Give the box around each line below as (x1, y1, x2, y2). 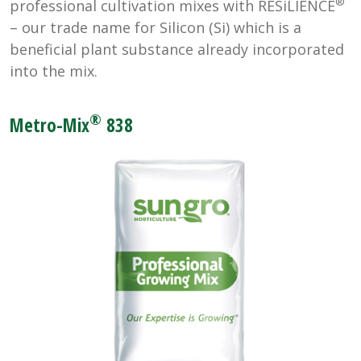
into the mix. (10, 60, 98, 81)
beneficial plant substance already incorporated (10, 39, 344, 59)
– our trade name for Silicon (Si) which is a (10, 17, 301, 37)
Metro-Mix (10, 111, 89, 138)
